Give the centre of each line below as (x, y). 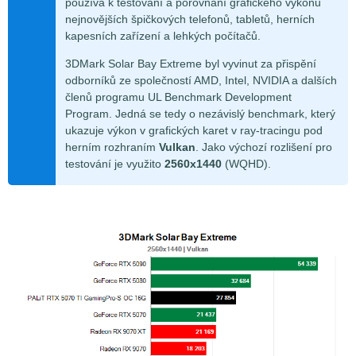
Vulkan (177, 147)
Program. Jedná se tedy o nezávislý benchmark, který (200, 114)
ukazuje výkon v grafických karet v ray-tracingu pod (194, 131)
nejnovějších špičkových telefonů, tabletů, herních (190, 19)
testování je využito (115, 164)
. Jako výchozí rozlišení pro (264, 147)
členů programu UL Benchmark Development (178, 97)
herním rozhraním (112, 147)
